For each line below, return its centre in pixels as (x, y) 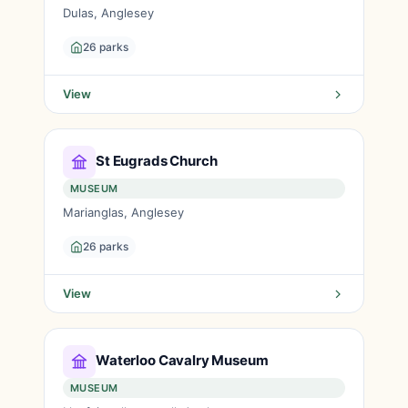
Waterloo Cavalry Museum (182, 360)
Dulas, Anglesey (108, 13)
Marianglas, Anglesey (123, 212)
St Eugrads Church (157, 160)
